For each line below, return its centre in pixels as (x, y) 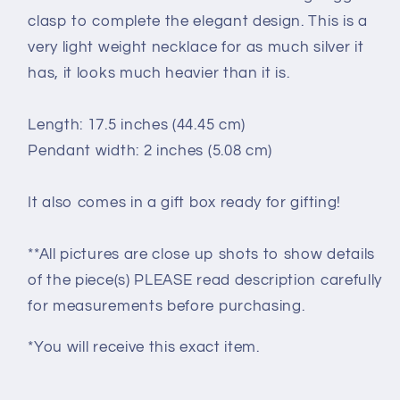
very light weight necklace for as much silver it (196, 48)
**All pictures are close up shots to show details (202, 255)
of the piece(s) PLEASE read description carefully (205, 281)
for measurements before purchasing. (167, 307)
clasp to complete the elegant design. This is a (198, 22)
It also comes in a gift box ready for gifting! (184, 203)
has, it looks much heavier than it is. (159, 74)
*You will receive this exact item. (144, 348)
